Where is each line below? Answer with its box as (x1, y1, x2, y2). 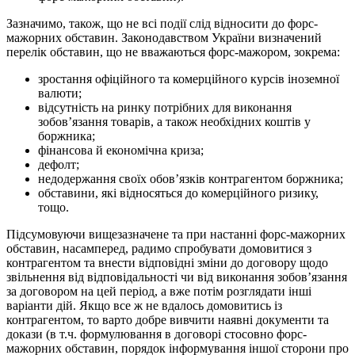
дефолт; (38, 158, 79, 172)
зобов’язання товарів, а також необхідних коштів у (38, 115, 311, 129)
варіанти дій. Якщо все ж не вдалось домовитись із (6, 299, 282, 313)
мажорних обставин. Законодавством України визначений (6, 31, 322, 45)
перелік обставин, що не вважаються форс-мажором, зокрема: (6, 45, 340, 59)
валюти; (38, 86, 82, 101)
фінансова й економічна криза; (38, 143, 204, 158)
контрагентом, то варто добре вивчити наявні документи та (6, 313, 329, 327)
